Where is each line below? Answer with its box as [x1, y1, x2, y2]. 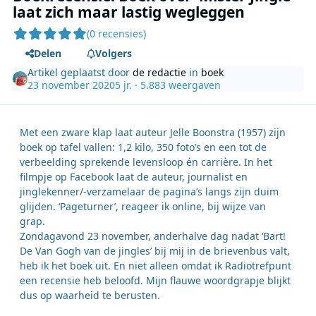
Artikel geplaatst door [28, 65, 133, 79]
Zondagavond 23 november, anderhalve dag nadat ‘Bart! [20, 229, 286, 243]
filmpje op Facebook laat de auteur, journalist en [20, 170, 248, 184]
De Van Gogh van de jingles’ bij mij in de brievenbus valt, [20, 244, 290, 258]
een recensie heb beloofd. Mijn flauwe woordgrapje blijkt [20, 274, 291, 288]
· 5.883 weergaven [132, 78, 221, 92]
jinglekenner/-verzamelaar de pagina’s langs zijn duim [20, 185, 279, 199]
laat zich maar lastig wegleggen [13, 1, 245, 22]
